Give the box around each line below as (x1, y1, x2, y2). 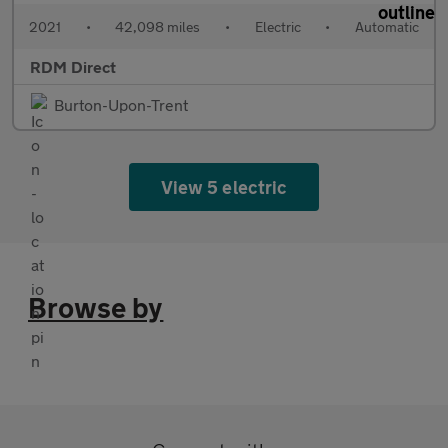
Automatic (354, 17, 419, 35)
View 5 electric (161, 175, 287, 198)
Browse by (28, 290, 164, 324)
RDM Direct (30, 56, 116, 76)
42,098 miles (115, 17, 201, 35)
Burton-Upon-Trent (54, 94, 188, 114)
